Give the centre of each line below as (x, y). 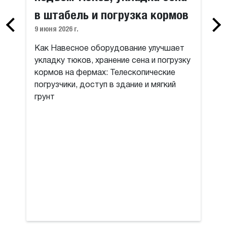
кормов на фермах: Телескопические (105, 73)
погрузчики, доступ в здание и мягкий (105, 85)
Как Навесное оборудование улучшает (110, 48)
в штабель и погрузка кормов (112, 14)
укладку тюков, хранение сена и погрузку (113, 61)
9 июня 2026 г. (57, 29)
